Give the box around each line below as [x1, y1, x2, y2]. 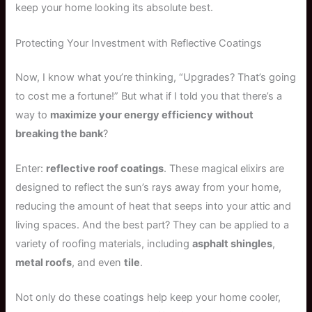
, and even [72, 256, 125, 269]
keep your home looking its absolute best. [15, 1, 214, 15]
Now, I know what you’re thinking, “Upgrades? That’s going [15, 70, 297, 84]
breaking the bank [15, 127, 104, 140]
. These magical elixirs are [164, 162, 285, 175]
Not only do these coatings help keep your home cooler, [15, 291, 281, 304]
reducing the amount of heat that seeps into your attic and [15, 199, 292, 212]
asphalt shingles [192, 237, 273, 250]
